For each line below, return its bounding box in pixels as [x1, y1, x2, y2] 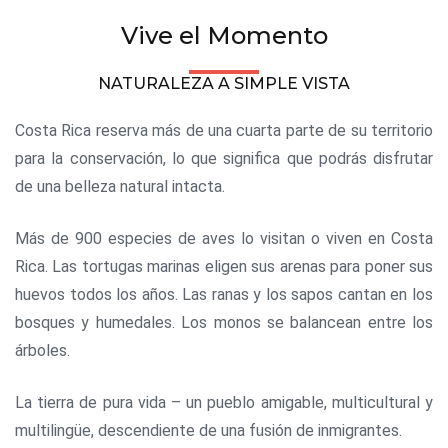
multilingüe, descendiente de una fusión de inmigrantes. [15, 421, 402, 441]
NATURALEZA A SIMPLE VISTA [98, 74, 350, 94]
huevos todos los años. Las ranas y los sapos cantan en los [15, 285, 433, 305]
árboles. [15, 341, 70, 361]
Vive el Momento [120, 21, 328, 51]
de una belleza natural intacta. [15, 177, 225, 197]
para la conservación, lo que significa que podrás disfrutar [15, 149, 433, 169]
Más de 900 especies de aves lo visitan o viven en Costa [15, 229, 433, 249]
